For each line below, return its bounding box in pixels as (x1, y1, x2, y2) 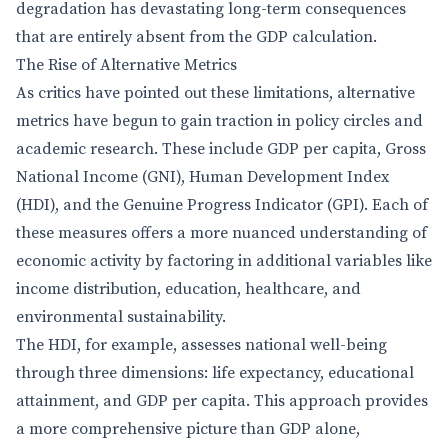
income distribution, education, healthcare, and (16, 279, 361, 299)
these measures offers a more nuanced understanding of (16, 223, 427, 243)
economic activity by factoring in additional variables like (16, 251, 432, 271)
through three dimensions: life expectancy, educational (16, 363, 414, 383)
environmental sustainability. (16, 307, 226, 327)
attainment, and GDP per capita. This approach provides (16, 391, 428, 411)
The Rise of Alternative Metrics (16, 55, 237, 75)
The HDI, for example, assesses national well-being (16, 335, 387, 355)
